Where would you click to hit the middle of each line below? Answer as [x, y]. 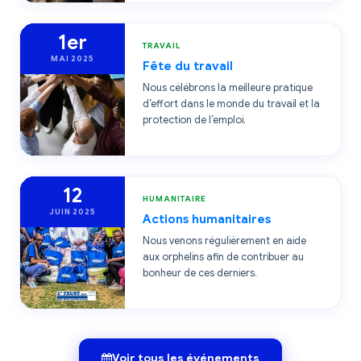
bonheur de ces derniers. [200, 273]
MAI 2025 [73, 58]
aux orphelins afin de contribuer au [223, 257]
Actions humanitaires [207, 219]
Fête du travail [188, 66]
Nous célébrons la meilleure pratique [228, 88]
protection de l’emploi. [194, 120]
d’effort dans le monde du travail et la [231, 104]
